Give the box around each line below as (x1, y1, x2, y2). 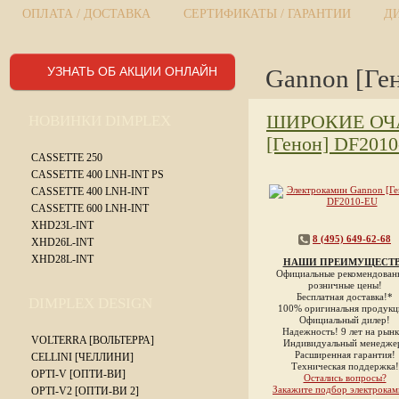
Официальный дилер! (299, 314, 390, 325)
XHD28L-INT (31, 253, 94, 265)
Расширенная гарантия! (294, 349, 395, 360)
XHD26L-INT (31, 236, 94, 248)
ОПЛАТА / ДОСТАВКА (22, 7, 151, 20)
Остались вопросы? (303, 372, 387, 383)
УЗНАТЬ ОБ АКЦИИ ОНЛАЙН (47, 64, 217, 78)
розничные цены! (307, 280, 382, 290)
